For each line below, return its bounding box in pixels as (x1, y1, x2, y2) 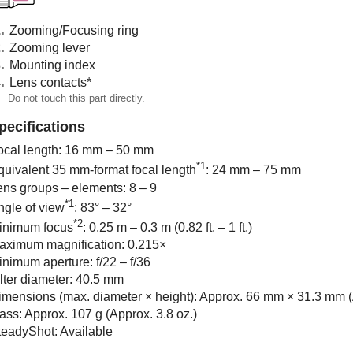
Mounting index (9, 58, 95, 72)
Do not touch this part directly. (8, 91, 145, 104)
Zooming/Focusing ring (9, 23, 139, 37)
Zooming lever (9, 40, 90, 54)
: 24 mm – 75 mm (206, 163, 301, 177)
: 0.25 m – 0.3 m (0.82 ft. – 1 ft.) (83, 221, 252, 235)
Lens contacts (9, 75, 87, 89)
